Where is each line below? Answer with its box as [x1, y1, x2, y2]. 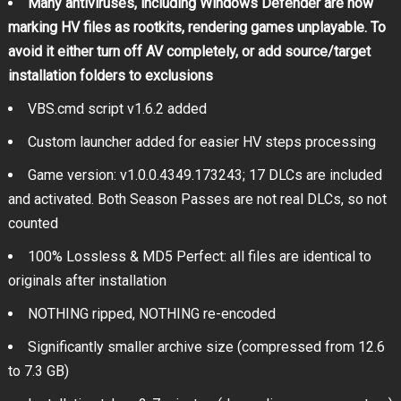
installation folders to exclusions [7, 67, 213, 85]
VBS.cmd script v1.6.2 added [27, 100, 207, 118]
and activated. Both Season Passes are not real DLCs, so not [7, 191, 387, 209]
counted [7, 215, 58, 233]
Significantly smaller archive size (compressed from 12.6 [27, 338, 385, 356]
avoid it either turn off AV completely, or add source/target [7, 43, 371, 61]
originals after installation [7, 272, 166, 290]
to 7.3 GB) [7, 363, 69, 380]
